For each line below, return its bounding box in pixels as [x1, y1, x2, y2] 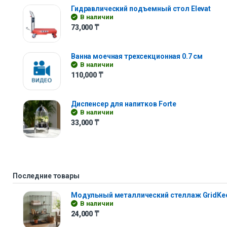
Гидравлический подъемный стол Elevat [71, 5, 211, 13]
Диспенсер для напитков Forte [71, 99, 177, 108]
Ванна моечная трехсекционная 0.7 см [71, 52, 203, 60]
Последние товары [13, 171, 80, 180]
